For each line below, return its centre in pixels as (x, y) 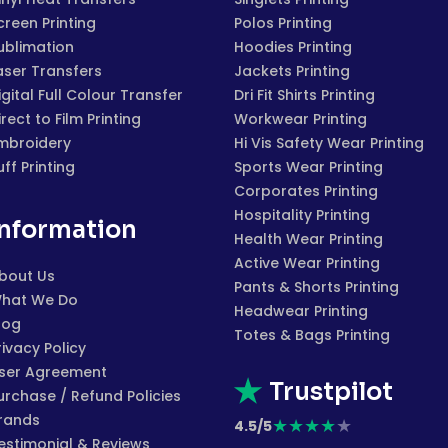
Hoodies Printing (293, 47)
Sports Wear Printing (308, 167)
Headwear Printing (301, 311)
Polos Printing (283, 23)
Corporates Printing (306, 191)
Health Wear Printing (308, 239)
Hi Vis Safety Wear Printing (329, 143)
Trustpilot (331, 392)
